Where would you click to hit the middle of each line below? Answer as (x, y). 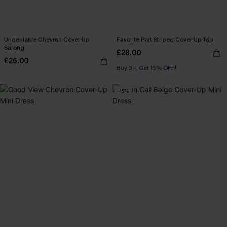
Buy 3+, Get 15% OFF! (146, 68)
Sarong (14, 48)
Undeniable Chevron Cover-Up (47, 40)
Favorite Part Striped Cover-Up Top (165, 40)
